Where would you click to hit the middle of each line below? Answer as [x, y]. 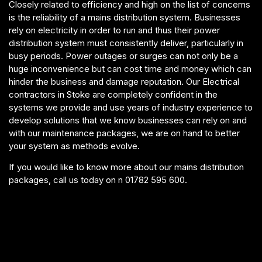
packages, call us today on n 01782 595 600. [98, 180]
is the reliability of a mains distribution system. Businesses [125, 17]
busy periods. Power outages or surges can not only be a [123, 56]
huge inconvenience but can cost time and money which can [130, 69]
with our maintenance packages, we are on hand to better [124, 133]
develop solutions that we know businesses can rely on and [128, 120]
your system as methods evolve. [74, 146]
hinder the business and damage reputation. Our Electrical [124, 82]
